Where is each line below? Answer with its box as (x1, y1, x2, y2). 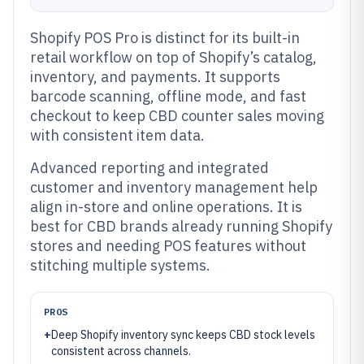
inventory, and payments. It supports (30, 67, 280, 86)
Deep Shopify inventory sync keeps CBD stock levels (51, 327, 315, 342)
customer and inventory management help (30, 178, 318, 197)
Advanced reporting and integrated (30, 158, 269, 177)
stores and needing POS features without (30, 236, 306, 255)
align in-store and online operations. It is (30, 197, 302, 216)
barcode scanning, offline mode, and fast (30, 87, 306, 106)
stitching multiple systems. (30, 256, 210, 275)
